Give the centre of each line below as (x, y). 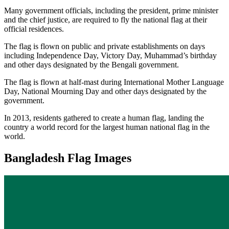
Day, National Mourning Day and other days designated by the (105, 91)
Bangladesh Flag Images (68, 158)
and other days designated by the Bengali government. (91, 64)
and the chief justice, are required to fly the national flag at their (106, 19)
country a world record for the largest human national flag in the (107, 127)
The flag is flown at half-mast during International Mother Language (114, 82)
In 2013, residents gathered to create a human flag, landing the (104, 118)
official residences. (34, 29)
